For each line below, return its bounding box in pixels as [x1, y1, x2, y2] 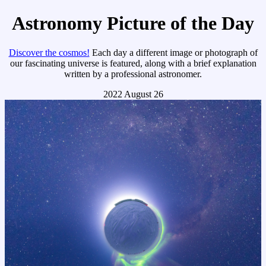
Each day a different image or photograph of [89, 47, 258, 58]
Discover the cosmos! [8, 47, 90, 58]
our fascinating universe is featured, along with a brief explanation [9, 58, 256, 68]
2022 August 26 [103, 88, 163, 99]
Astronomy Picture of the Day [12, 12, 254, 34]
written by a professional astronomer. [64, 68, 202, 79]
